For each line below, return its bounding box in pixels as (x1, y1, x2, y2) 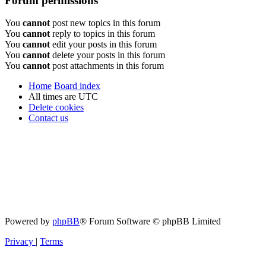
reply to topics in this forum (50, 28, 155, 39)
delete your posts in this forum (50, 50, 165, 61)
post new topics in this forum (50, 18, 160, 28)
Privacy (5, 236, 33, 247)
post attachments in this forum (50, 61, 164, 71)
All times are (28, 91, 78, 102)
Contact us (28, 113, 68, 123)
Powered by (5, 216, 52, 227)
